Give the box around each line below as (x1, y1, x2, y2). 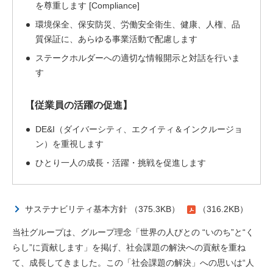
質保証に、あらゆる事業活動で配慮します (35, 34, 197, 44)
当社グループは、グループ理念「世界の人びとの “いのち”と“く (12, 227, 254, 237)
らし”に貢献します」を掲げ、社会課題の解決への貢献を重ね (12, 243, 246, 252)
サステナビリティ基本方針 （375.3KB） (25, 204, 180, 214)
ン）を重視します (35, 139, 104, 149)
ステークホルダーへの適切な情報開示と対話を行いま (35, 53, 240, 63)
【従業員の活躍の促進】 (25, 100, 132, 110)
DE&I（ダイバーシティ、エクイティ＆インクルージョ (35, 124, 243, 134)
